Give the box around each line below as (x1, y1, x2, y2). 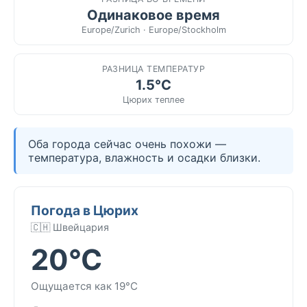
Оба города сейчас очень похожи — (28, 136, 226, 151)
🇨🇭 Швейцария (31, 221, 109, 233)
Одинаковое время (87, 6, 220, 23)
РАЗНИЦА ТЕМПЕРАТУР (101, 63, 206, 74)
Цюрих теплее (123, 94, 184, 105)
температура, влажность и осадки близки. (28, 150, 260, 164)
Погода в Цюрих (31, 201, 138, 219)
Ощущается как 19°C (31, 279, 138, 293)
